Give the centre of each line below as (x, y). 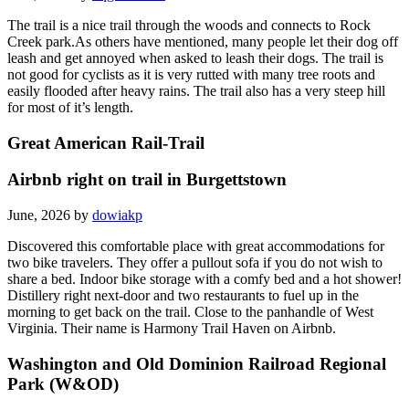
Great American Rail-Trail (106, 142)
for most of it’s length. (70, 107)
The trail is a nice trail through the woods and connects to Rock (189, 25)
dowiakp (117, 215)
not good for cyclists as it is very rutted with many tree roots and (191, 74)
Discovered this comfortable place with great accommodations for (196, 246)
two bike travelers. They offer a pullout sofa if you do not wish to (195, 262)
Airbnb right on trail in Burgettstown (147, 180)
